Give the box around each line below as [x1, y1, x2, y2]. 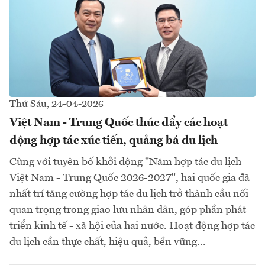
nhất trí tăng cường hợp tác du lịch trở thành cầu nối [9, 188, 248, 199]
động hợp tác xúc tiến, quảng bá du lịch [9, 134, 218, 147]
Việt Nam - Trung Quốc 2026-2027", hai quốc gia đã [9, 172, 250, 183]
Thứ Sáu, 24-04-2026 [9, 99, 104, 109]
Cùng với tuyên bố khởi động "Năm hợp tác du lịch [9, 156, 241, 167]
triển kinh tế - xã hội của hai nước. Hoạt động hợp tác [9, 220, 255, 231]
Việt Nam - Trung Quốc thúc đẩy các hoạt [9, 117, 228, 129]
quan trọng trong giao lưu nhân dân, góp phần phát [9, 204, 246, 215]
